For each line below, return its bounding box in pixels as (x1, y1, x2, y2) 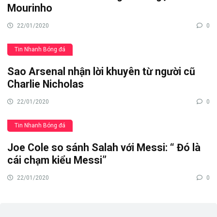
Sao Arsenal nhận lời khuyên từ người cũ (7, 65, 195, 77)
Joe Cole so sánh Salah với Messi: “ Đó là (7, 141, 201, 154)
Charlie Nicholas (7, 77, 84, 90)
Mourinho (7, 1, 52, 14)
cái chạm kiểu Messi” (7, 154, 107, 166)
